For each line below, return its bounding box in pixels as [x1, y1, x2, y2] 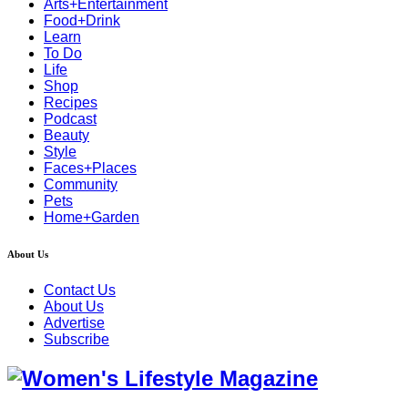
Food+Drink [44, 13, 120, 29]
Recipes [44, 95, 97, 111]
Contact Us [44, 282, 116, 299]
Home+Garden [44, 209, 139, 226]
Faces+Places [44, 160, 137, 177]
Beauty [44, 127, 89, 144]
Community [44, 177, 117, 193]
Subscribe [44, 331, 109, 348]
